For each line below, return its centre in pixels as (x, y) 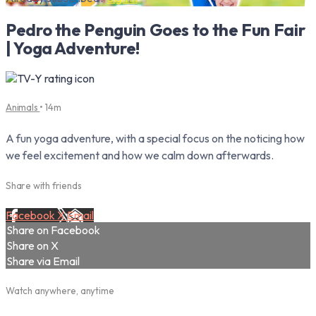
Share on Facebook (53, 230)
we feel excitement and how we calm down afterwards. (140, 155)
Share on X (32, 246)
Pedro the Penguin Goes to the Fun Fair (156, 29)
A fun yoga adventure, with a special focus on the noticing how (155, 138)
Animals (23, 107)
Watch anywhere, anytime (60, 291)
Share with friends (44, 186)
